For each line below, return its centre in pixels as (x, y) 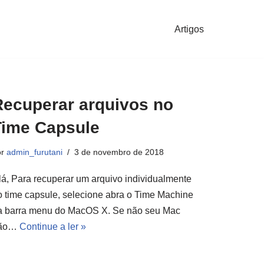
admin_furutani (34, 152)
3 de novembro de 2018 (119, 152)
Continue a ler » (53, 227)
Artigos (189, 29)
